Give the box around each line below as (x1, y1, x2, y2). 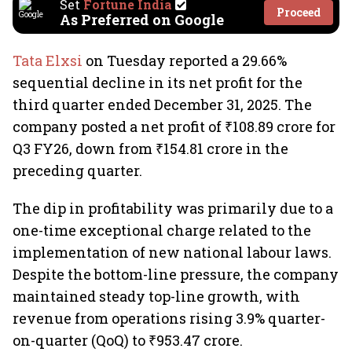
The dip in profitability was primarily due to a (13, 199, 333, 218)
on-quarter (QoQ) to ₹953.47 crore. (13, 331, 243, 350)
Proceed (277, 5, 321, 20)
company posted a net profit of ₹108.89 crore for (13, 117, 335, 136)
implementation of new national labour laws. (13, 243, 332, 262)
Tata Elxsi (13, 51, 86, 70)
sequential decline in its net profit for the (13, 73, 302, 92)
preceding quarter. (13, 161, 142, 180)
